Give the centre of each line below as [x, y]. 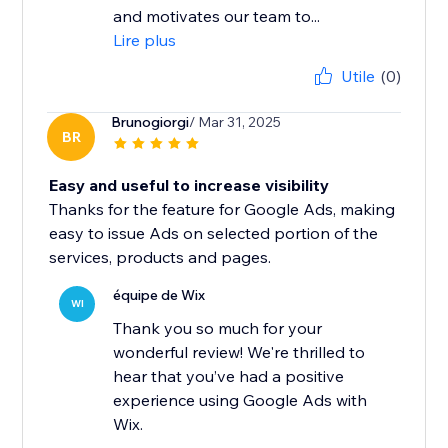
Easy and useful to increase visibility [189, 185]
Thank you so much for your [218, 328]
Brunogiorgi [150, 122]
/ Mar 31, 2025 [235, 122]
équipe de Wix [159, 295]
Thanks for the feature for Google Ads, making [222, 209]
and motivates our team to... [217, 16]
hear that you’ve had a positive [229, 376]
